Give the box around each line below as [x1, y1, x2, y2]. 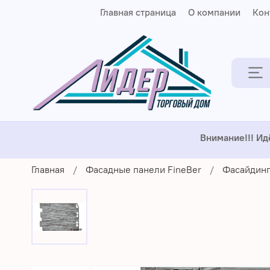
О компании [188, 6, 241, 18]
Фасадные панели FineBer [86, 163, 201, 176]
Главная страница [100, 6, 177, 18]
